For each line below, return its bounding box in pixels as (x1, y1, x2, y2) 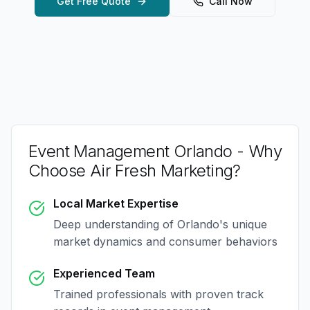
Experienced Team (53, 266, 155, 280)
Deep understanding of (53, 217, 177, 231)
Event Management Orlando (28, 141, 232, 161)
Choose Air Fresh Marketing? (28, 161, 241, 181)
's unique (219, 217, 267, 231)
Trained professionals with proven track (53, 287, 264, 301)
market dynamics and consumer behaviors (53, 235, 277, 248)
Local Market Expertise (53, 197, 179, 210)
